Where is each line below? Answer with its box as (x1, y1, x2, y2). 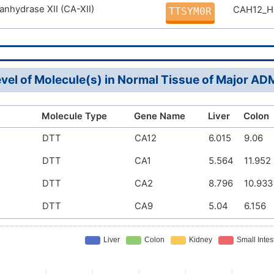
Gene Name (134, 110, 185, 122)
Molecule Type (42, 110, 107, 122)
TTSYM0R (168, 5, 212, 17)
